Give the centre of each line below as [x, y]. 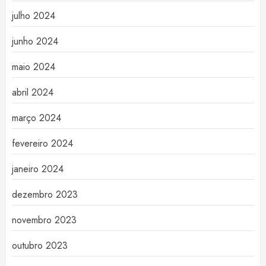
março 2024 [37, 118]
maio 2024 [34, 67]
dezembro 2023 [45, 195]
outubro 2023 [40, 246]
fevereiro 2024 [42, 144]
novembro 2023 [44, 220]
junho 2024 [35, 42]
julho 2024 [34, 16]
